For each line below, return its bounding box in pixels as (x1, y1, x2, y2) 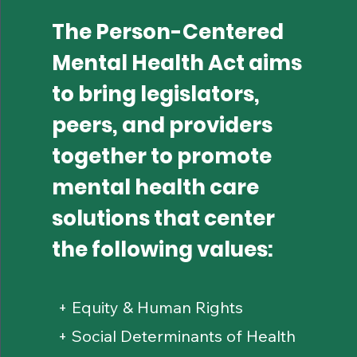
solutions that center (52, 204, 276, 233)
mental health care (52, 173, 260, 202)
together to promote (52, 142, 273, 171)
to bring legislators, (52, 80, 261, 108)
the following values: (52, 235, 274, 264)
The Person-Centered (52, 18, 284, 46)
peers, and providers (52, 111, 273, 139)
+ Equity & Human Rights (57, 297, 244, 317)
